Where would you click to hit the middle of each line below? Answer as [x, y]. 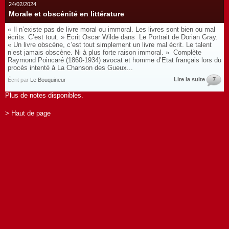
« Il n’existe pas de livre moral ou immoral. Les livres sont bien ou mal [111, 29]
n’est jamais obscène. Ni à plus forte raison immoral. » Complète [105, 52]
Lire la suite [189, 79]
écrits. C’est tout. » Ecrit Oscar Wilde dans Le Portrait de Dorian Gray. [113, 37]
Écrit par [19, 80]
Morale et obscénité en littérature [66, 14]
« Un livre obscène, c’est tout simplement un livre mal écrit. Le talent [110, 45]
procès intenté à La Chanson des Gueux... [70, 68]
